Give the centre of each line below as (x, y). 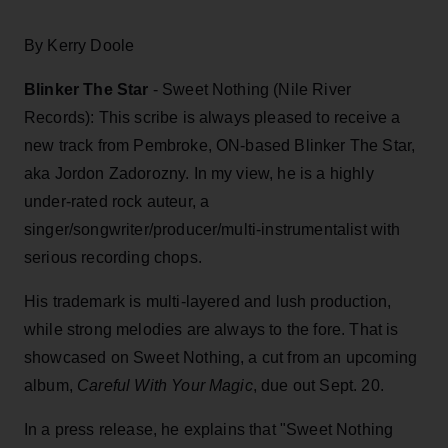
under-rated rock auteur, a (117, 201)
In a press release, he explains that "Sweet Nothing (209, 429)
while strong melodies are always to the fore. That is (211, 329)
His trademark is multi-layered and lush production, (208, 301)
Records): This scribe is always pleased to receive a (212, 117)
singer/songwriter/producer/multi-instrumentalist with (212, 229)
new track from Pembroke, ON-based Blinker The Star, (220, 145)
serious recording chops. (113, 257)
